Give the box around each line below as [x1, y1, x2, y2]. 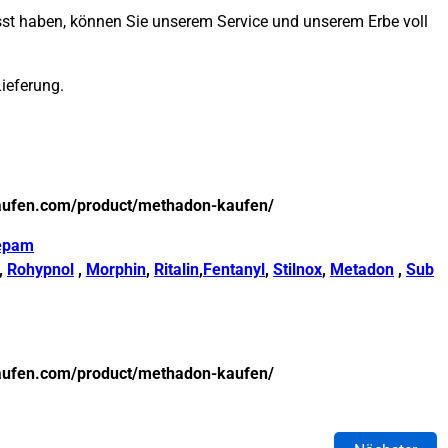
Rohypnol [7, 260, 74, 280]
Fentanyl [203, 260, 265, 280]
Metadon [330, 260, 394, 280]
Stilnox [273, 260, 322, 280]
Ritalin [154, 260, 199, 280]
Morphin [86, 260, 146, 280]
